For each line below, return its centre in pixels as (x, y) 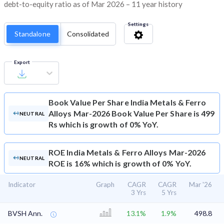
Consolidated (88, 34)
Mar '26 (200, 185)
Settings (138, 24)
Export (22, 62)
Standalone (32, 34)
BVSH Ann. (25, 213)
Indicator (22, 185)
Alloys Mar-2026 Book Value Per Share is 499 (132, 113)
